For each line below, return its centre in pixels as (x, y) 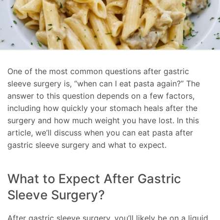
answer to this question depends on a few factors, (101, 96)
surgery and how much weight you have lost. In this (103, 121)
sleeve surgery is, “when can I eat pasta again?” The (104, 84)
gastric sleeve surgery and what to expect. (87, 145)
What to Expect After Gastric (94, 178)
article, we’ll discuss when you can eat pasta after (100, 133)
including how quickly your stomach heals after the (102, 108)
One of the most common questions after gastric (98, 71)
